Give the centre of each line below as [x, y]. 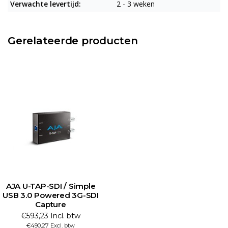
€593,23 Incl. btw [51, 216]
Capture [51, 204]
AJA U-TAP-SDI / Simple [51, 186]
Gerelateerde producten [73, 41]
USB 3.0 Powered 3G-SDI [51, 195]
